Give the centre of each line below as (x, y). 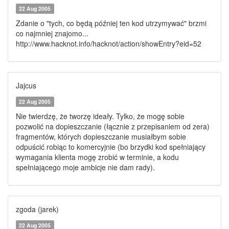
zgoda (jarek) (37, 209)
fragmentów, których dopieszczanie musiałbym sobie (101, 136)
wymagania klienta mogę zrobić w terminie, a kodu (97, 157)
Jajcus (26, 85)
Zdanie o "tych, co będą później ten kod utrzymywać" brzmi (111, 23)
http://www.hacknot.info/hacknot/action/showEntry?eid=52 (109, 43)
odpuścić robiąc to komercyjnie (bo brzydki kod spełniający (111, 147)
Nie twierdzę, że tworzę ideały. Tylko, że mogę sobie (100, 116)
